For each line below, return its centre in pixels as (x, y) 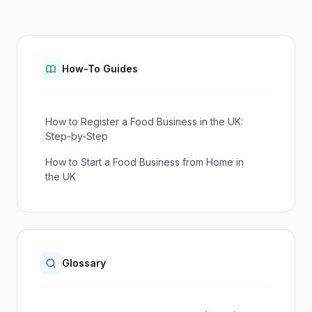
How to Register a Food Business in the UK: (144, 122)
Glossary (84, 263)
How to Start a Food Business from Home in (145, 162)
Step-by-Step (77, 136)
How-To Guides (100, 69)
